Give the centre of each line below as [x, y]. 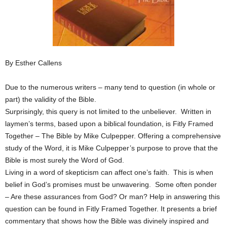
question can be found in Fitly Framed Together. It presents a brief [111, 209]
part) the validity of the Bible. [51, 99]
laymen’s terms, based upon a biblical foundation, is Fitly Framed [109, 124]
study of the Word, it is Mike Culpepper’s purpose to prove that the [111, 148]
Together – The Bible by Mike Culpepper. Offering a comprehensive [113, 136]
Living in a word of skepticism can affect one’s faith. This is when [109, 172]
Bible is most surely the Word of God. [65, 160]
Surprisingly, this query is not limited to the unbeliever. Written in [108, 111]
